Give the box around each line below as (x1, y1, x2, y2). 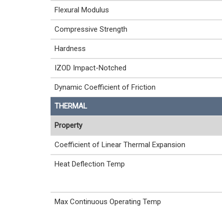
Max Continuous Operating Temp (55, 197, 161, 206)
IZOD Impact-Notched (55, 63, 126, 72)
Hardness (55, 44, 86, 53)
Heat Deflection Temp (55, 159, 125, 168)
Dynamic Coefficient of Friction (55, 82, 156, 92)
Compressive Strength (55, 24, 127, 34)
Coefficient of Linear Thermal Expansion (55, 140, 185, 149)
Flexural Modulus (55, 5, 109, 14)
